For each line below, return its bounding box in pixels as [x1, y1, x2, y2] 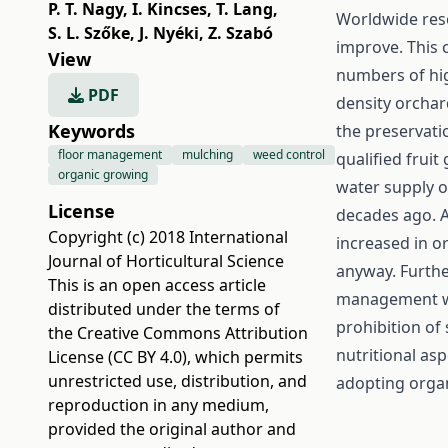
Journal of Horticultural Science [48, 250, 284, 272]
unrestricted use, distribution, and [48, 370, 307, 392]
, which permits [187, 346, 303, 368]
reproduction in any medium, [48, 394, 269, 416]
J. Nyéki [139, 22, 199, 44]
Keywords [48, 119, 135, 143]
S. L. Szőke [48, 22, 130, 44]
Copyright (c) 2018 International [48, 226, 288, 248]
